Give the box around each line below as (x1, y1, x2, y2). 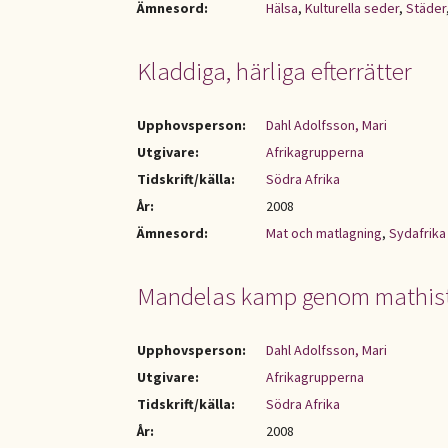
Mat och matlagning (266, 224, 382, 242)
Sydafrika (389, 224, 446, 242)
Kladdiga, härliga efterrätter (137, 55, 412, 87)
